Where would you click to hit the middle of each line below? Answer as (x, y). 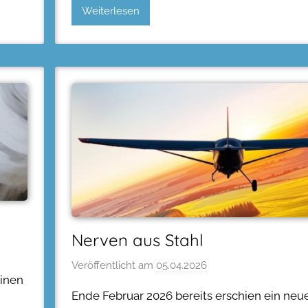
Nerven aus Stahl (137, 240)
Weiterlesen (111, 11)
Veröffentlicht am (114, 266)
